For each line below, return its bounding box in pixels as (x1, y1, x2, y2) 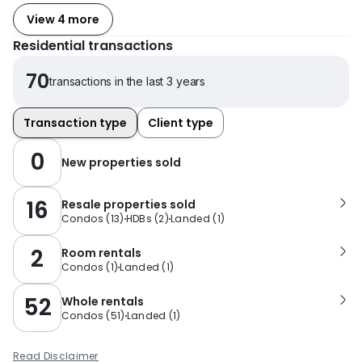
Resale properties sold (61, 196, 196, 213)
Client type (148, 115, 213, 131)
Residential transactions (13, 36, 174, 55)
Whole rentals (61, 293, 144, 309)
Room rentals (61, 245, 141, 261)
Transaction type (23, 115, 127, 131)
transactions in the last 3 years (49, 74, 206, 88)
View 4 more (27, 11, 99, 27)
